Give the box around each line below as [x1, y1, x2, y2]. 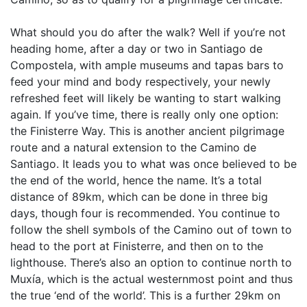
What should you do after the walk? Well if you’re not [10, 25, 286, 39]
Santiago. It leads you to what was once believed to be [10, 157, 297, 171]
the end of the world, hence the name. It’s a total [10, 173, 262, 187]
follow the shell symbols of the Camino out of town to [10, 223, 292, 236]
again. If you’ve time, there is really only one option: [10, 108, 278, 121]
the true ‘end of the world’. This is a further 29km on [10, 288, 280, 302]
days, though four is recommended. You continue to [10, 206, 280, 220]
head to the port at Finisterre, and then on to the [10, 239, 263, 253]
